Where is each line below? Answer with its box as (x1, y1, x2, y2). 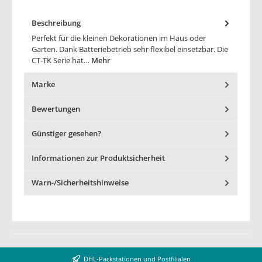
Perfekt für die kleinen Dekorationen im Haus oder (32, 33, 206, 44)
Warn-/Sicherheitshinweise (32, 177, 129, 188)
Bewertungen (32, 104, 80, 115)
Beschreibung (32, 17, 81, 28)
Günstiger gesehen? (32, 128, 101, 139)
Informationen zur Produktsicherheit (32, 153, 165, 164)
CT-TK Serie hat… (32, 55, 91, 66)
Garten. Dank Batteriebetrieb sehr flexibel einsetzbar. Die (32, 44, 228, 55)
